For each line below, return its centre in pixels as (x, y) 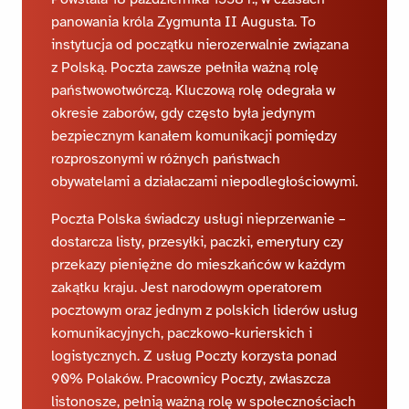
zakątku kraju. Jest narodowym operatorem (186, 287)
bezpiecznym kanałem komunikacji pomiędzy (194, 136)
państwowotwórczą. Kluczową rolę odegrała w (193, 90)
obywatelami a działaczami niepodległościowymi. (204, 181)
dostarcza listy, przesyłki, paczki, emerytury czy (197, 241)
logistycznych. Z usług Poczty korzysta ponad (194, 356)
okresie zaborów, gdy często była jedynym (183, 113)
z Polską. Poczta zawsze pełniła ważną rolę (185, 67)
